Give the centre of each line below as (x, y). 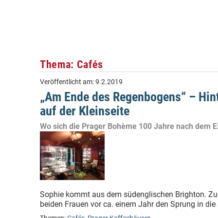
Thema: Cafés (72, 64)
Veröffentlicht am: (68, 82)
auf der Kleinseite (85, 111)
